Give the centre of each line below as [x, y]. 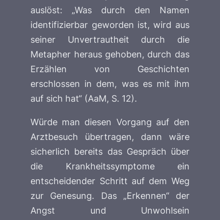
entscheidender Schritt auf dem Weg [110, 181]
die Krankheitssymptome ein [110, 166]
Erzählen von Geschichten [110, 69]
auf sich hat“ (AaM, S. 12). [84, 98]
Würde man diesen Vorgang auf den [110, 122]
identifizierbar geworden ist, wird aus [110, 25]
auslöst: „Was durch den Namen [110, 10]
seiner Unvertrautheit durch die [110, 40]
